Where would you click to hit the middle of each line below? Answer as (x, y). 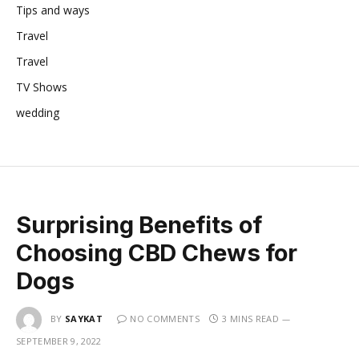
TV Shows (42, 87)
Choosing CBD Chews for (157, 252)
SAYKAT (84, 318)
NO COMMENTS (165, 318)
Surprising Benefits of (139, 224)
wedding (38, 112)
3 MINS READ (250, 318)
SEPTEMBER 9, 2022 (59, 341)
